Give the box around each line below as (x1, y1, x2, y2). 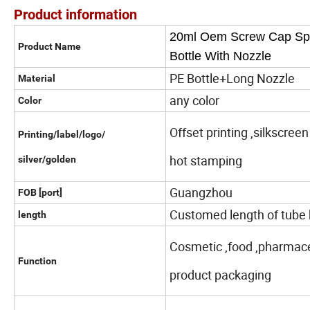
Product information (14, 6, 137, 24)
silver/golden (18, 154, 76, 165)
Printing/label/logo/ (18, 129, 105, 140)
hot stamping (170, 152, 242, 170)
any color (170, 92, 219, 109)
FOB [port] (18, 187, 62, 199)
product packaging (170, 266, 271, 284)
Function (18, 255, 57, 267)
